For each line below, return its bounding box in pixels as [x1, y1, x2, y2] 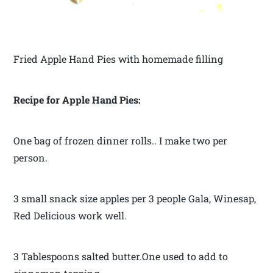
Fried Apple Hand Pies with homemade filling [13, 52, 224, 65]
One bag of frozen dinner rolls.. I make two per [13, 133, 228, 147]
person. [13, 151, 48, 164]
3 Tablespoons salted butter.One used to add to [13, 249, 229, 263]
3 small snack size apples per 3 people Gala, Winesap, [13, 191, 257, 205]
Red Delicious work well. [13, 208, 127, 222]
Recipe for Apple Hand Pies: [13, 93, 141, 106]
